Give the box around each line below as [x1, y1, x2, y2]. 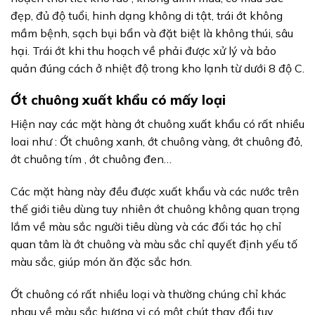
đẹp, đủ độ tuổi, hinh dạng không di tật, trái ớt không [11, 8, 283, 22]
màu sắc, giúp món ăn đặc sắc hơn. [11, 254, 192, 269]
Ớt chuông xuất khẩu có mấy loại [11, 91, 226, 109]
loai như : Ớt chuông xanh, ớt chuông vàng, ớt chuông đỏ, [11, 134, 302, 149]
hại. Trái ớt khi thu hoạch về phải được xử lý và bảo [11, 43, 276, 58]
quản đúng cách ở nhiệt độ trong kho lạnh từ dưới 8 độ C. [11, 60, 304, 75]
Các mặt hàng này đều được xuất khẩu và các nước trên [11, 184, 299, 198]
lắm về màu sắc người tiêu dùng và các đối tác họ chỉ [11, 219, 281, 233]
